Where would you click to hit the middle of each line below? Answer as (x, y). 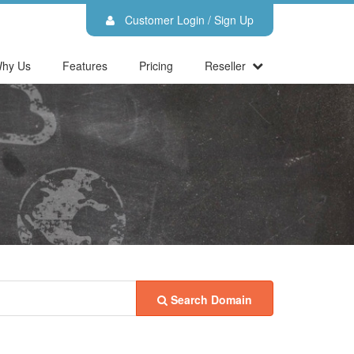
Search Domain (211, 299)
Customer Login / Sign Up (188, 20)
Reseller (225, 66)
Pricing (156, 66)
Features (85, 66)
